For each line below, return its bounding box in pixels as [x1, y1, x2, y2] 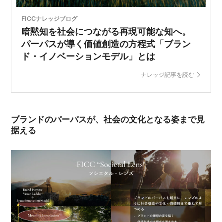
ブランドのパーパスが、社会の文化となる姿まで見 [11, 113, 205, 124]
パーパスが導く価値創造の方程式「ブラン [21, 38, 191, 50]
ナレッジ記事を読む [140, 70, 194, 79]
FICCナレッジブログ [21, 14, 78, 23]
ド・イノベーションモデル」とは [21, 50, 156, 62]
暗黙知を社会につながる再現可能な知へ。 [21, 25, 191, 37]
